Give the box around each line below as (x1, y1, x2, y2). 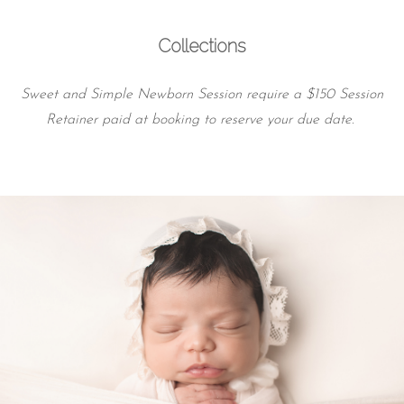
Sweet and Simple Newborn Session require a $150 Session (21, 87, 383, 102)
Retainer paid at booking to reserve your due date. (45, 112, 359, 127)
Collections (158, 34, 246, 57)
